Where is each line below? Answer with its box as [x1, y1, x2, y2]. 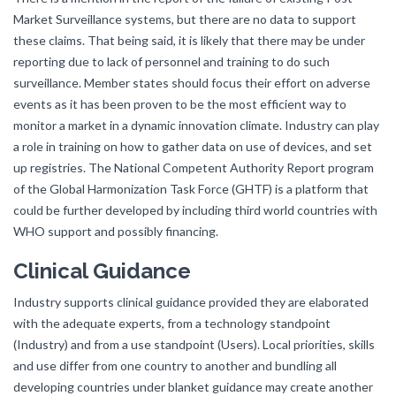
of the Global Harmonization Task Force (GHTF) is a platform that [13, 181, 369, 196]
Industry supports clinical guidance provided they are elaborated [13, 294, 369, 309]
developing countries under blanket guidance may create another [13, 379, 373, 394]
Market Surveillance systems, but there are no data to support [13, 11, 356, 27]
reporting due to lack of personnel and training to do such [13, 54, 330, 69]
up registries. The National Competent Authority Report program [13, 160, 374, 175]
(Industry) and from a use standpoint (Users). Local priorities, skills [13, 337, 375, 352]
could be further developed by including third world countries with [13, 202, 377, 217]
